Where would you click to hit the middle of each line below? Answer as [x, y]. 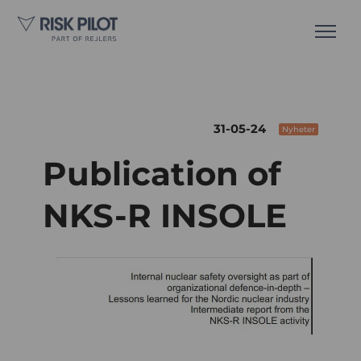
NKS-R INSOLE [165, 216]
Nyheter [298, 129]
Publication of [162, 174]
